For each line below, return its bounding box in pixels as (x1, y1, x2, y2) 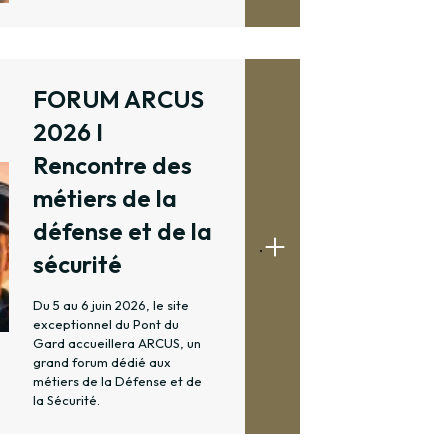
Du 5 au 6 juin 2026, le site (33, 297, 189, 314)
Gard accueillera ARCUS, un (33, 335, 201, 352)
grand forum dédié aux (33, 354, 171, 371)
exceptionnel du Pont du (33, 316, 179, 333)
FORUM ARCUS (33, 84, 204, 115)
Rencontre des (33, 150, 192, 181)
